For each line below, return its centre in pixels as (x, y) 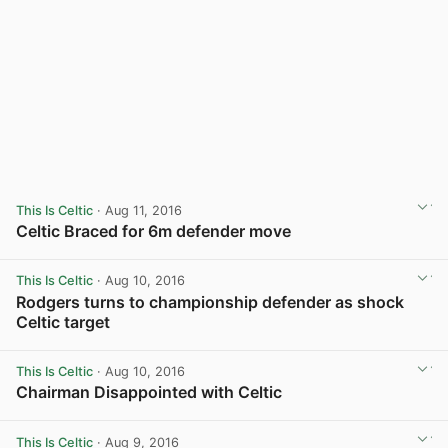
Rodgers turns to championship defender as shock (210, 301)
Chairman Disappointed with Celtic (149, 392)
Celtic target (63, 321)
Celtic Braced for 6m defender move (153, 230)
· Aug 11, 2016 (137, 210)
